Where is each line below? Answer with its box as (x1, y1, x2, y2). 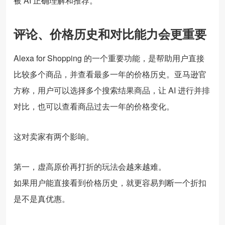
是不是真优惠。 (14, 192, 70, 204)
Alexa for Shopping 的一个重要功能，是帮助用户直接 (14, 52, 204, 64)
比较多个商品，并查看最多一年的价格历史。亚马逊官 (14, 68, 206, 80)
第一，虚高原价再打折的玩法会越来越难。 (14, 160, 166, 172)
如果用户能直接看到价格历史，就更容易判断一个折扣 (14, 176, 206, 188)
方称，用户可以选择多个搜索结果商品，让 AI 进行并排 (14, 84, 210, 96)
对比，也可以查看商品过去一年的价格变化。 (14, 100, 174, 112)
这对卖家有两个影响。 (14, 130, 94, 142)
